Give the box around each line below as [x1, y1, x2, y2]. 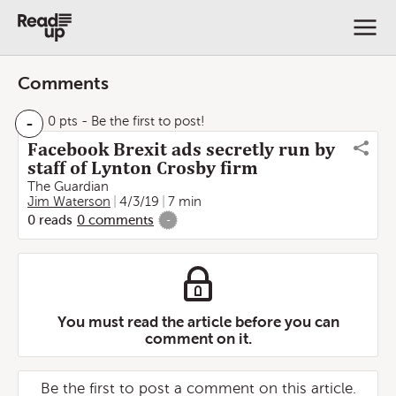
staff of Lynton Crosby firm [27, 157, 258, 179]
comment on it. [144, 330, 252, 347]
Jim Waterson [27, 194, 110, 209]
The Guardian [27, 179, 109, 194]
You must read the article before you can [57, 313, 339, 331]
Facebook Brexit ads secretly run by [27, 139, 335, 160]
